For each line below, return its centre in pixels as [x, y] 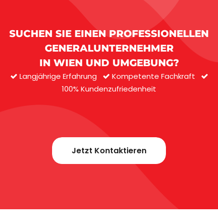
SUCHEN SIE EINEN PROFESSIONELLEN [109, 34]
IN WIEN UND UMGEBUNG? [109, 63]
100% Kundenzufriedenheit [109, 89]
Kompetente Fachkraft [153, 76]
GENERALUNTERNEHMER [109, 48]
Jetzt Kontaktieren [109, 151]
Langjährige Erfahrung [58, 76]
